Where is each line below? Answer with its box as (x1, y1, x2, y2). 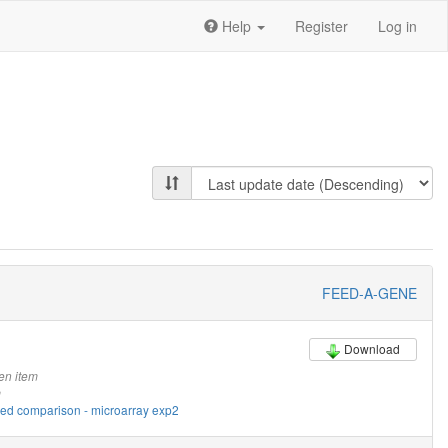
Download (344, 340, 401, 358)
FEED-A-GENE (322, 283, 418, 304)
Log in (378, 16, 417, 36)
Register (295, 16, 348, 36)
